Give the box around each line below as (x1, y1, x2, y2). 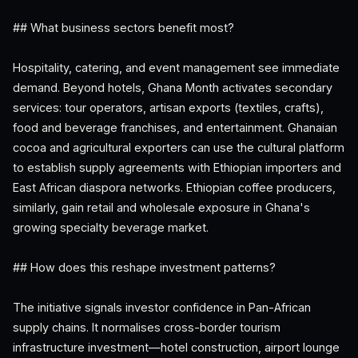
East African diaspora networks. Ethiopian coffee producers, (13, 181, 336, 194)
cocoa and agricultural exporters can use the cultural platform (13, 141, 344, 154)
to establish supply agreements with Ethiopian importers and (13, 161, 341, 174)
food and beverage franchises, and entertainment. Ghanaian (13, 121, 337, 134)
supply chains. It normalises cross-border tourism (13, 320, 280, 334)
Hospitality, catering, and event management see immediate (13, 61, 340, 74)
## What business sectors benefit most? (13, 21, 234, 34)
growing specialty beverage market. (13, 221, 209, 234)
